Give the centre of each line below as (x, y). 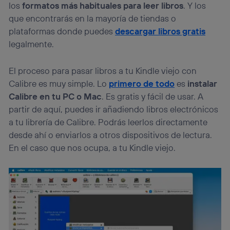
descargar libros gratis (160, 31)
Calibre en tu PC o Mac (55, 96)
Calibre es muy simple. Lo (59, 83)
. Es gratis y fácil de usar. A (153, 96)
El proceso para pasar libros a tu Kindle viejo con (103, 70)
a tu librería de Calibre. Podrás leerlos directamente (108, 122)
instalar (203, 83)
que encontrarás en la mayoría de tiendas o (93, 18)
